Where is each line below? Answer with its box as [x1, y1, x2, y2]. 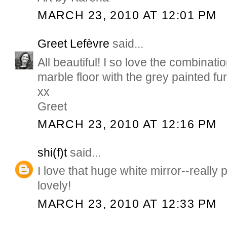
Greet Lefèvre [37, 37, 110, 51]
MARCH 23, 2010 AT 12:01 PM [37, 8, 217, 22]
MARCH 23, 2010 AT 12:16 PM [37, 117, 217, 131]
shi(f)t [37, 146, 67, 160]
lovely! [37, 179, 71, 193]
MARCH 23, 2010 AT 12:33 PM [37, 197, 217, 210]
